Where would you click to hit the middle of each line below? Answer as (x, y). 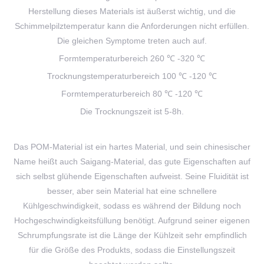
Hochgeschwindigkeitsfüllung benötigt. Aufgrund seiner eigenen (132, 220)
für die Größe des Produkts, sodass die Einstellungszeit (132, 250)
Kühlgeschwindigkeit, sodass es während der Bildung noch (132, 206)
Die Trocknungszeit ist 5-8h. (132, 111)
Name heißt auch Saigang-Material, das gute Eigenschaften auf (132, 161)
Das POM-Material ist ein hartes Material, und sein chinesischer (132, 147)
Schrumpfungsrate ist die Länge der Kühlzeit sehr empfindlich (132, 235)
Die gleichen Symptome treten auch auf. (132, 41)
